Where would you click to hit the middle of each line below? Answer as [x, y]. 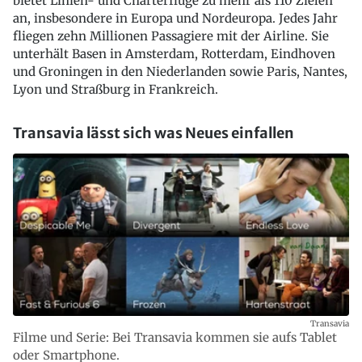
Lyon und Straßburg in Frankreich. [116, 89]
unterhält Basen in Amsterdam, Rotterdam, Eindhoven [174, 54]
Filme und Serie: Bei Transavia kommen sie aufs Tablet [175, 338]
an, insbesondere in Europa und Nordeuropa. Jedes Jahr [175, 18]
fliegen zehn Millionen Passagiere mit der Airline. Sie [171, 36]
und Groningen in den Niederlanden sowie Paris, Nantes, [180, 72]
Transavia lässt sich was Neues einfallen [154, 133]
